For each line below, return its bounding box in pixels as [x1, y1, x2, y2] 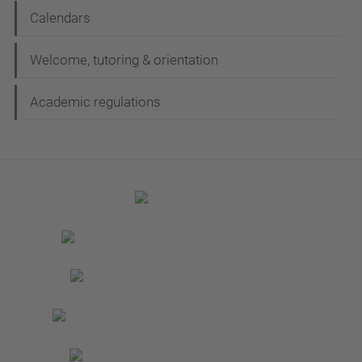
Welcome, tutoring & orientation [30, 52, 218, 68]
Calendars [30, 10, 90, 26]
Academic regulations [30, 94, 161, 110]
